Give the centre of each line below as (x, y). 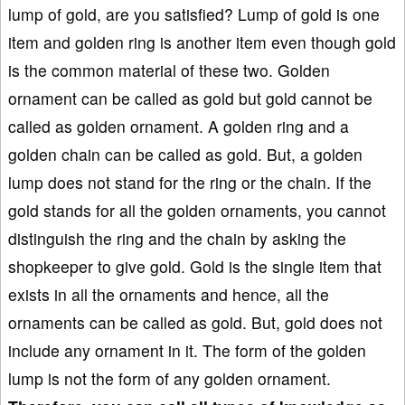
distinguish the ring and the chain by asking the (177, 238)
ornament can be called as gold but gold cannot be (190, 98)
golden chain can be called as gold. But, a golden (185, 154)
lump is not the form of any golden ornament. (170, 378)
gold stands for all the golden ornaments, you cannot (197, 210)
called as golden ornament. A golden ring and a (179, 126)
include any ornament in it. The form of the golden (187, 350)
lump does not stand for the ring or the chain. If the (190, 182)
